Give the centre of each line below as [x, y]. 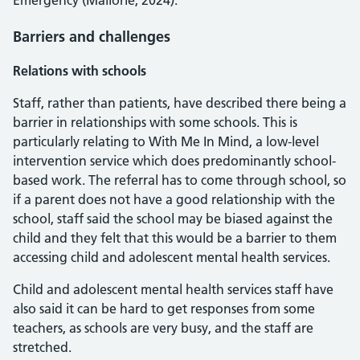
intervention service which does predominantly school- [174, 161]
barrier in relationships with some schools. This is [155, 122]
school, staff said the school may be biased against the [173, 219]
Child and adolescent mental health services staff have [173, 289]
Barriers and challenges [92, 37]
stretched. [42, 347]
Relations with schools [80, 71]
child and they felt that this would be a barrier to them [175, 238]
